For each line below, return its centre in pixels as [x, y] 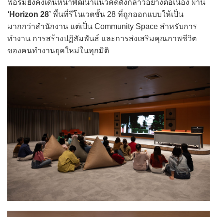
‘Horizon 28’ [29, 14]
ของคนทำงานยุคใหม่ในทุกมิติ [58, 50]
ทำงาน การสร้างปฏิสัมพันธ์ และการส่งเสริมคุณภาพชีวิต [102, 38]
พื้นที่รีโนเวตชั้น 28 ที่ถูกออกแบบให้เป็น [117, 14]
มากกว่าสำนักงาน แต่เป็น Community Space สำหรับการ [102, 26]
